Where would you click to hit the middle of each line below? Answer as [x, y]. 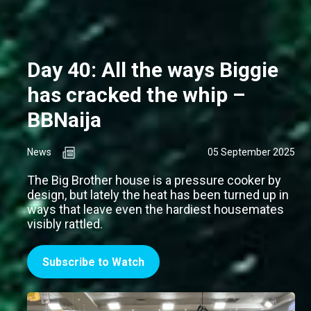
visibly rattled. [65, 224]
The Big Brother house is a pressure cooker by [154, 180]
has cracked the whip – [136, 95]
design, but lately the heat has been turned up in [158, 195]
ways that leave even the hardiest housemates [155, 210]
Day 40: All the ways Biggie [153, 70]
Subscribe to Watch [93, 262]
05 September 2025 [251, 152]
